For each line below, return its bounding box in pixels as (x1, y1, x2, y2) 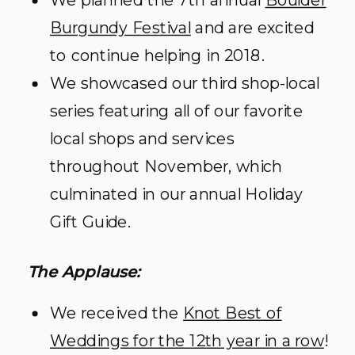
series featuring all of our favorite (50, 101, 303, 121)
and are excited (190, 17, 315, 38)
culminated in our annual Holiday (50, 184, 303, 204)
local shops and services (50, 128, 235, 149)
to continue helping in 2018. (50, 45, 265, 66)
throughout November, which (50, 156, 282, 177)
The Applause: (28, 261, 140, 282)
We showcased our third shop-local (50, 73, 320, 94)
